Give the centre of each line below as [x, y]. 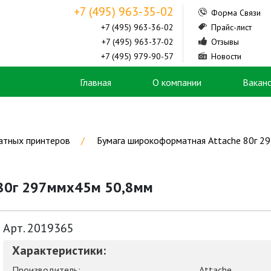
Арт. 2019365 [38, 228]
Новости [225, 56]
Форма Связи [234, 13]
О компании [177, 82]
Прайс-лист [230, 27]
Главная [96, 82]
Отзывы [224, 42]
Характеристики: [59, 250]
